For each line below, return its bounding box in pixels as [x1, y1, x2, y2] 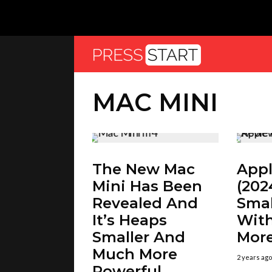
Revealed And [92, 194, 198, 212]
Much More [92, 245, 177, 263]
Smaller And [92, 228, 185, 246]
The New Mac [92, 160, 195, 178]
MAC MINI [92, 87, 218, 117]
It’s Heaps [92, 211, 167, 229]
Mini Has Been [92, 177, 202, 195]
